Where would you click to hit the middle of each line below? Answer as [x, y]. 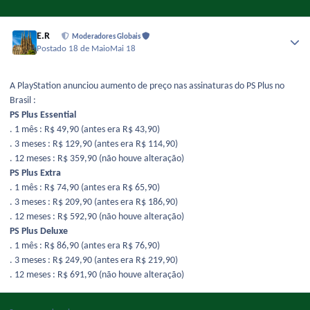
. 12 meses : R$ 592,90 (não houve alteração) [97, 217]
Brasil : [23, 100]
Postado [53, 49]
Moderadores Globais [107, 37]
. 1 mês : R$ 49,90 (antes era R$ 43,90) [85, 129]
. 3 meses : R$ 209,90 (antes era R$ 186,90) [94, 202]
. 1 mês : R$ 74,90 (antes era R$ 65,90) [85, 188]
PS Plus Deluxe [39, 231]
